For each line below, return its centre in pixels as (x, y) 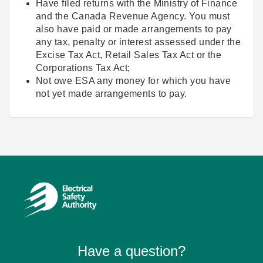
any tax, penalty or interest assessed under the (139, 42)
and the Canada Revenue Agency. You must (133, 16)
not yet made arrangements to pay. (112, 93)
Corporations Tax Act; (83, 68)
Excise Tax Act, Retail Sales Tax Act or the (129, 55)
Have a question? (131, 251)
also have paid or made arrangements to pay (134, 29)
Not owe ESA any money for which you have (134, 80)
